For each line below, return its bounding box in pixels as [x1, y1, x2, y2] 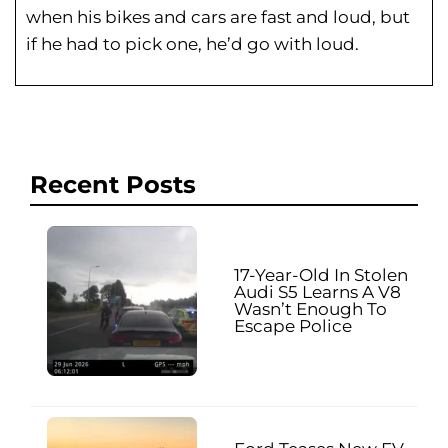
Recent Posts [30, 170, 196, 200]
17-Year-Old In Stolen [234, 265, 408, 286]
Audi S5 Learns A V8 [234, 282, 401, 303]
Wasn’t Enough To [234, 299, 387, 320]
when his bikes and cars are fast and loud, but [26, 7, 410, 28]
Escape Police [234, 316, 352, 337]
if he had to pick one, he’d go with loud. [26, 34, 359, 55]
